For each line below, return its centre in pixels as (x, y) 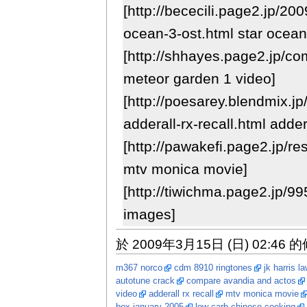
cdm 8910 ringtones (213, 268)
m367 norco (139, 268)
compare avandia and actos (241, 281)
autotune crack (145, 281)
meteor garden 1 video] (199, 78)
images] (153, 214)
